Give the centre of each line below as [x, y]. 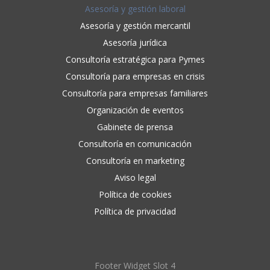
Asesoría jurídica [135, 42]
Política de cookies [135, 194]
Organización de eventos [135, 110]
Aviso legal [135, 177]
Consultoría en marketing [135, 160]
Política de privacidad [135, 211]
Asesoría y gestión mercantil [135, 25]
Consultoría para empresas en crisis [135, 76]
